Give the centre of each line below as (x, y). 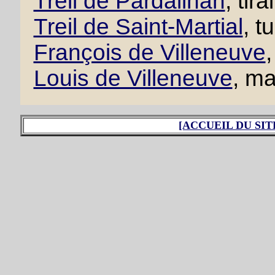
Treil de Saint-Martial (138, 27)
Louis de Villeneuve (133, 78)
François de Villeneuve (149, 52)
